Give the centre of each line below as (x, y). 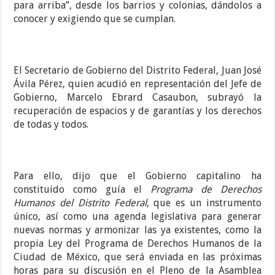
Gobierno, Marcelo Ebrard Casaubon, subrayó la (137, 98)
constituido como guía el (82, 190)
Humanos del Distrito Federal (80, 203)
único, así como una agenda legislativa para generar (137, 217)
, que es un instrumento (204, 203)
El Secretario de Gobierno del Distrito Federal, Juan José (137, 71)
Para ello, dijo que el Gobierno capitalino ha (137, 176)
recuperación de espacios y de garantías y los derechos (137, 111)
